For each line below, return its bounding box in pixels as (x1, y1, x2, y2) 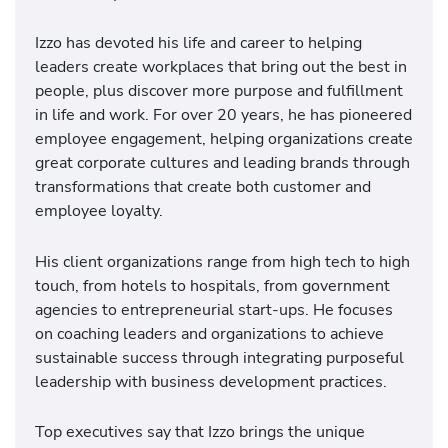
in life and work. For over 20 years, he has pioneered (35, 103, 412, 127)
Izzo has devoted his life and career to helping (35, 31, 362, 55)
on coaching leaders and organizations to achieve (35, 321, 384, 345)
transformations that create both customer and (35, 175, 371, 199)
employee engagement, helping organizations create (35, 127, 413, 151)
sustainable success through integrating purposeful (35, 345, 404, 369)
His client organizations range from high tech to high (35, 249, 410, 273)
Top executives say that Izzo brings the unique (35, 419, 365, 443)
